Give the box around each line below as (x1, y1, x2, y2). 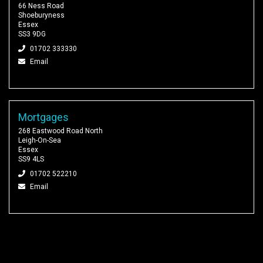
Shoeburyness (18, 11, 65, 19)
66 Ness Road (18, 1, 64, 10)
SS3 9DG (18, 29, 46, 38)
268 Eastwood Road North (18, 126, 103, 135)
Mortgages (18, 110, 69, 123)
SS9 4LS (18, 154, 44, 163)
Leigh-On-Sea (18, 136, 61, 144)
